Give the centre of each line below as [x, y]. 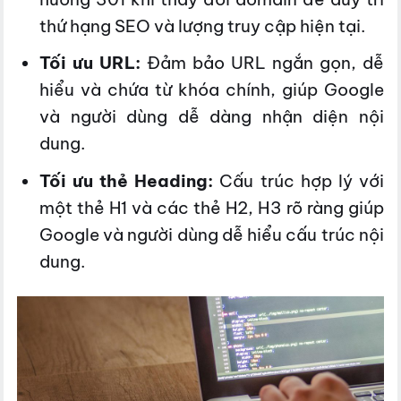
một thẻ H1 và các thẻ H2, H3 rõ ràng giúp [211, 207]
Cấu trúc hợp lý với [299, 180]
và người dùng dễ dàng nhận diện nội [211, 117]
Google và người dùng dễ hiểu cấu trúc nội [211, 234]
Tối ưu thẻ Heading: [126, 180]
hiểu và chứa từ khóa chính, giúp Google [211, 90]
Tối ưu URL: [90, 63]
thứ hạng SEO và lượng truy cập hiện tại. [202, 26]
